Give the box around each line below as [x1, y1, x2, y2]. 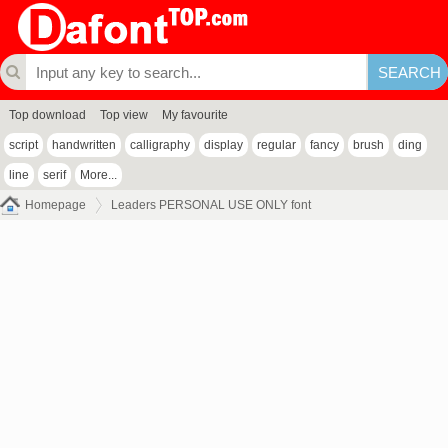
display [204, 138, 243, 152]
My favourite [162, 108, 228, 122]
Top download [9, 108, 86, 122]
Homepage [25, 198, 86, 212]
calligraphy [130, 138, 190, 152]
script [9, 138, 38, 152]
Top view [100, 108, 148, 122]
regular [257, 138, 296, 152]
